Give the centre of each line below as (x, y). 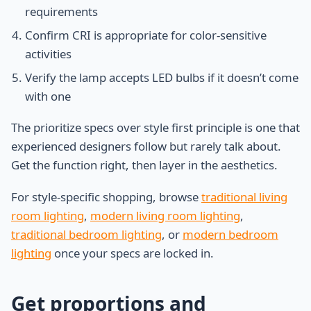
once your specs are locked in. (133, 253)
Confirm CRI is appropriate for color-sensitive (146, 35)
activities (48, 54)
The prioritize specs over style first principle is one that (155, 128)
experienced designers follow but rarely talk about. (146, 146)
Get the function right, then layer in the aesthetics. (144, 165)
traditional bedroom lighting (86, 234)
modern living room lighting (165, 215)
